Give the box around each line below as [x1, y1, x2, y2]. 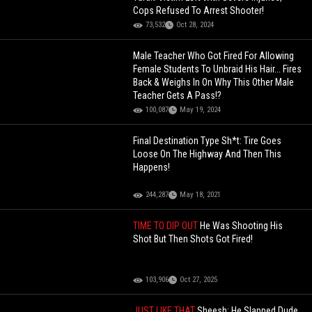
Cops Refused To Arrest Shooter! [133, 5, 265, 17]
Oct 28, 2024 [176, 20, 214, 30]
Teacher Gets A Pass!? [133, 90, 222, 102]
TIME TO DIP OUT [133, 220, 201, 232]
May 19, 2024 [180, 105, 221, 115]
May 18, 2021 [180, 190, 221, 200]
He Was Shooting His [200, 220, 283, 232]
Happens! [133, 162, 171, 173]
